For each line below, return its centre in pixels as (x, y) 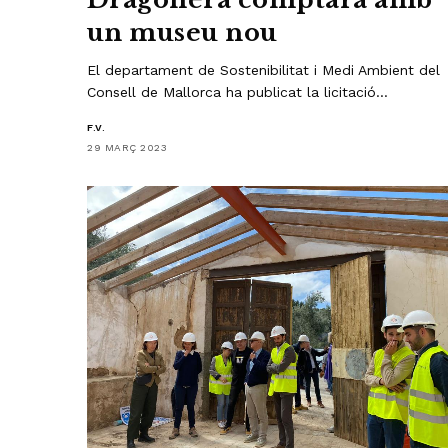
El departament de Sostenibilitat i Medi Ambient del (264, 69)
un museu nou (182, 32)
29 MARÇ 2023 (127, 147)
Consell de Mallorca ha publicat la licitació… (238, 91)
